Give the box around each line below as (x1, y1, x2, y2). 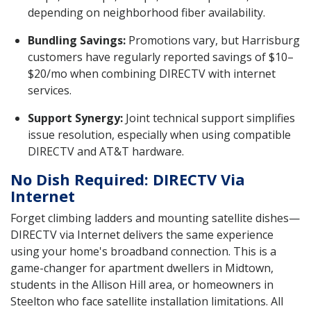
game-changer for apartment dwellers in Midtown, (10, 260, 274, 276)
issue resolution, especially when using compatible (28, 127, 291, 143)
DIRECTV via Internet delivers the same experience (10, 227, 274, 243)
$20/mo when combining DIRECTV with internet (28, 66, 276, 82)
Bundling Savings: (28, 33, 126, 49)
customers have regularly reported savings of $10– (28, 49, 294, 65)
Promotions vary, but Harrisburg (126, 33, 300, 49)
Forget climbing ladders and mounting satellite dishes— (10, 210, 300, 226)
